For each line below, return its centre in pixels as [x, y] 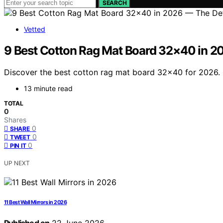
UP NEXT [17, 163]
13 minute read [48, 89]
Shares [15, 120]
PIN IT [18, 146]
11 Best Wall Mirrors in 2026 [35, 203]
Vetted [35, 29]
